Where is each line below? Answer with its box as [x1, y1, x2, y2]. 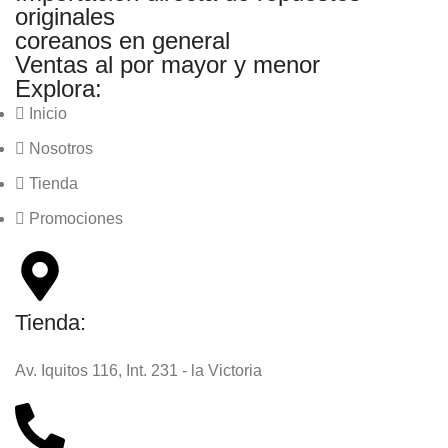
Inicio [29, 104, 67, 122]
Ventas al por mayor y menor [15, 50, 320, 78]
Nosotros [29, 139, 93, 157]
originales [15, 2, 115, 30]
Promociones [29, 209, 123, 227]
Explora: [15, 74, 102, 102]
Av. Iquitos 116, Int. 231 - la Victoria [15, 361, 262, 379]
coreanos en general [15, 26, 230, 54]
